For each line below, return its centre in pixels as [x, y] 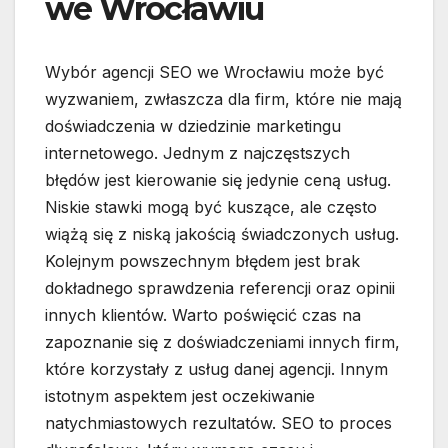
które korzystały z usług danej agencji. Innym [216, 369]
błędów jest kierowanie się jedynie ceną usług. [218, 180]
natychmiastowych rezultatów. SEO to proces [218, 423]
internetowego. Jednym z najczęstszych [197, 153]
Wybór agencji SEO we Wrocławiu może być [214, 72]
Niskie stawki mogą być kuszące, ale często [211, 207]
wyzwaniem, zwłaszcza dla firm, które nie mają [223, 99]
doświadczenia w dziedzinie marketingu [193, 126]
